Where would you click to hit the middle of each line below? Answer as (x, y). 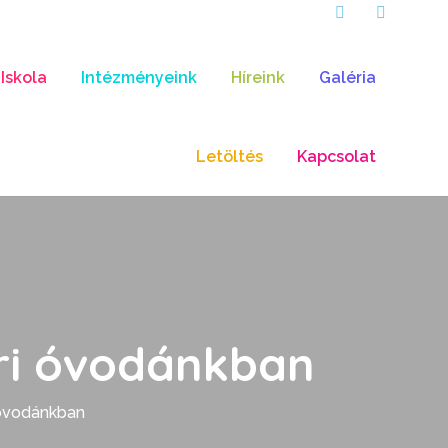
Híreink (258, 77)
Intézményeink (139, 77)
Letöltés (229, 156)
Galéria (347, 77)
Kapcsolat (336, 156)
